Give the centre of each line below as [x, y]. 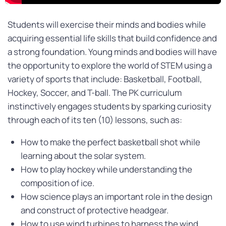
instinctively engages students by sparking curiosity [109, 106]
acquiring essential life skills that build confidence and [112, 38]
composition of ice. [57, 183]
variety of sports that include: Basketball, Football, [105, 79]
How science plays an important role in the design [116, 196]
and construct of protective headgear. [95, 210]
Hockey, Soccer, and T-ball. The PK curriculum [95, 93]
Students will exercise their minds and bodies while [107, 24]
